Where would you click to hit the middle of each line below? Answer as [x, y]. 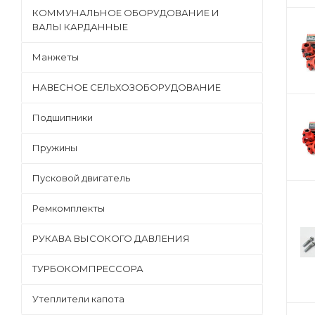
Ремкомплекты [69, 208]
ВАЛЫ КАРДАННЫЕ [80, 27]
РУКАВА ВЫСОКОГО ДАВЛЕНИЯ [111, 238]
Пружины [55, 148]
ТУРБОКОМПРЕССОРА [88, 269]
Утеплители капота [78, 299]
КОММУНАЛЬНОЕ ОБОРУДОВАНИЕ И [126, 13]
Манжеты [56, 57]
